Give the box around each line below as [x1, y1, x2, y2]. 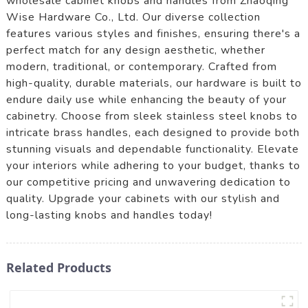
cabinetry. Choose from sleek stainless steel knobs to [5, 108, 298, 124]
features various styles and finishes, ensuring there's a [5, 25, 300, 41]
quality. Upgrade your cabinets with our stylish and [5, 190, 280, 206]
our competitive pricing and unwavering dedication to [5, 174, 291, 190]
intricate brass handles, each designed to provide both [5, 124, 300, 140]
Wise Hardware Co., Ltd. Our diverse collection [5, 9, 261, 25]
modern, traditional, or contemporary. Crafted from [5, 58, 277, 74]
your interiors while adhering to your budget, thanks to [5, 157, 300, 173]
